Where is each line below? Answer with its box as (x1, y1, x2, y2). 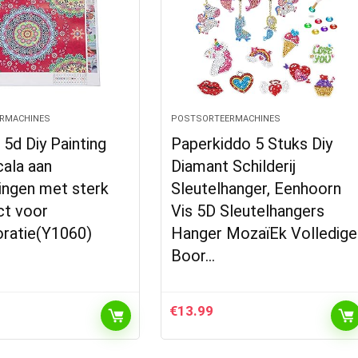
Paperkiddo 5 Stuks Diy (171, 134, 333, 153)
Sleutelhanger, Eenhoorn (171, 179, 342, 198)
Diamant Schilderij (171, 157, 296, 176)
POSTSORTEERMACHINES (171, 113, 281, 124)
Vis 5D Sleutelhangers (171, 201, 325, 221)
